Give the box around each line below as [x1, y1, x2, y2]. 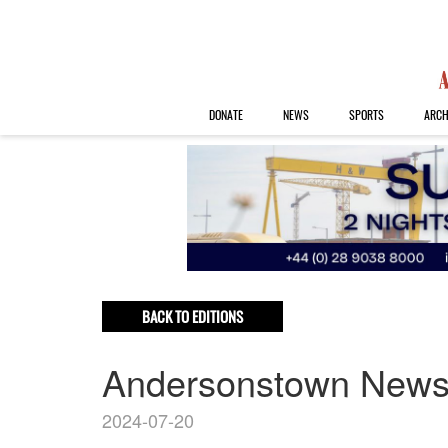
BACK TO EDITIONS [142, 305, 243, 328]
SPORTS [348, 106, 384, 123]
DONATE [208, 106, 243, 123]
